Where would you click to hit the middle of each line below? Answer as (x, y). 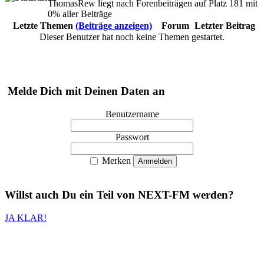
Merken (115, 160)
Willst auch (33, 195)
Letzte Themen (44, 26)
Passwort (132, 137)
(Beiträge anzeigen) (113, 26)
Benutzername (132, 114)
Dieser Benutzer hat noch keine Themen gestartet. (132, 37)
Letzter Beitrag (225, 26)
